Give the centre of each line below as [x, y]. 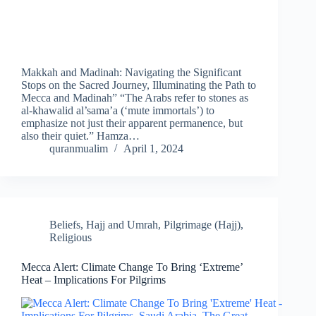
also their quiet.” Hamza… [80, 136]
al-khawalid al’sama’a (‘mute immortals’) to [118, 111]
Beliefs [65, 225]
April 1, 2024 [153, 149]
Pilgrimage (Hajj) [202, 225]
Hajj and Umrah [122, 225]
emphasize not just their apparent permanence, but [132, 123]
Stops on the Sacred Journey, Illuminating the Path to [139, 85]
